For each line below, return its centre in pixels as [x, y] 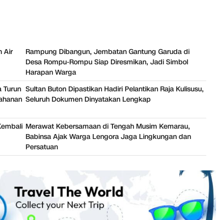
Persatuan [42, 147]
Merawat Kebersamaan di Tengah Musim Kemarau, [108, 127]
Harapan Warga [51, 73]
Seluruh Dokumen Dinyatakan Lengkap [88, 100]
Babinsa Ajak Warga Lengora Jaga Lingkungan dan [108, 137]
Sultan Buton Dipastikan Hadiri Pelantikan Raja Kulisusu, [115, 89]
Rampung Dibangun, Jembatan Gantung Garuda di [108, 52]
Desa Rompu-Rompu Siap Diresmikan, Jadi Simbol [107, 62]
